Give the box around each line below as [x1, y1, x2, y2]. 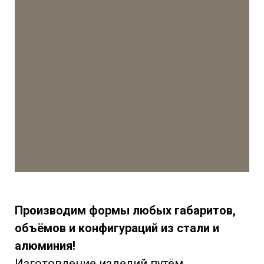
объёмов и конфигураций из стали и [15, 220, 219, 235]
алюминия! [15, 238, 75, 253]
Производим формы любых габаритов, [15, 203, 236, 217]
